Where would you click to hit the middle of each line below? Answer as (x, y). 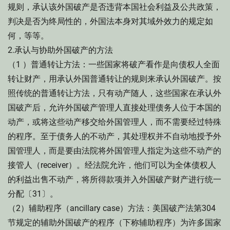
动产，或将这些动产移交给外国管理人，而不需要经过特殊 (114, 122)
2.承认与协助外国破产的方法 (60, 50)
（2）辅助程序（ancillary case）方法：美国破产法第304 (112, 208)
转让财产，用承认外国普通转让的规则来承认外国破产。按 (114, 79)
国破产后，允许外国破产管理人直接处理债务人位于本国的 (114, 108)
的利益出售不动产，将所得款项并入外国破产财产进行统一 (114, 179)
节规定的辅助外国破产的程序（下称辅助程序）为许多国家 (114, 223)
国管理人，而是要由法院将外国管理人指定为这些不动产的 (114, 151)
